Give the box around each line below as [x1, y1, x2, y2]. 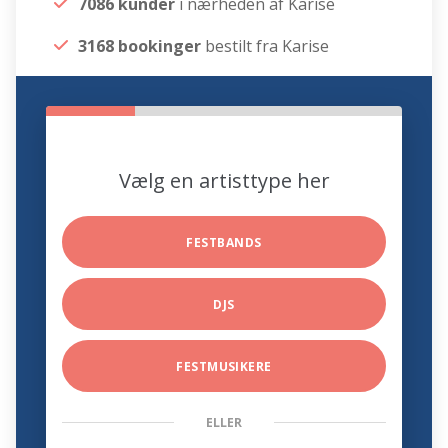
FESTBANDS [186, 234, 262, 252]
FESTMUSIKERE [176, 358, 272, 376]
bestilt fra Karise [201, 35, 330, 58]
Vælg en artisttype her [118, 167, 330, 195]
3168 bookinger [78, 35, 202, 58]
